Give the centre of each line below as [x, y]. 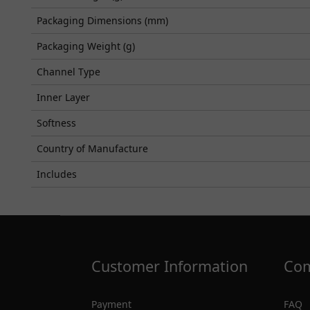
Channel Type [69, 71]
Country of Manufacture [92, 148]
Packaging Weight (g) [86, 46]
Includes [57, 174]
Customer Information [170, 266]
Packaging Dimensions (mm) [102, 20]
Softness [56, 122]
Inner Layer [63, 97]
